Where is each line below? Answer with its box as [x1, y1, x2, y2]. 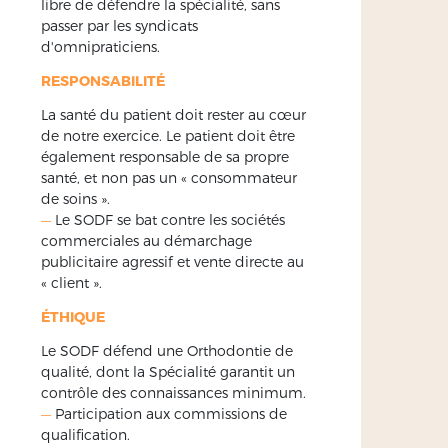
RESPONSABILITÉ [41, 71, 165, 89]
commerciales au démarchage [41, 231, 252, 249]
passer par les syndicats [41, 16, 198, 34]
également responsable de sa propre [41, 147, 289, 165]
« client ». [41, 273, 102, 291]
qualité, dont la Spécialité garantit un [41, 362, 295, 380]
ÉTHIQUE [41, 307, 105, 325]
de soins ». [41, 189, 110, 207]
